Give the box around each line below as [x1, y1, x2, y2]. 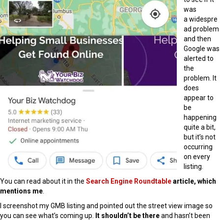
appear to [184, 94, 214, 102]
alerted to [184, 55, 214, 63]
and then [184, 35, 211, 43]
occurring [184, 143, 213, 151]
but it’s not [184, 133, 216, 141]
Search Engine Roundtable [86, 177, 171, 186]
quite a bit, [184, 123, 216, 132]
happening [184, 113, 217, 122]
